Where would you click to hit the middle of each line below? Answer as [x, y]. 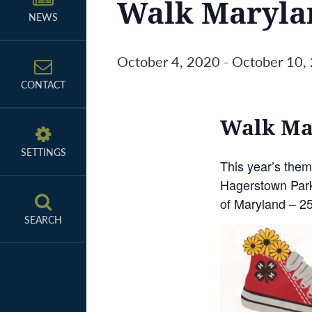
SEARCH [43, 219]
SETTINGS [43, 152]
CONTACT [43, 84]
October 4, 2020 [169, 61]
